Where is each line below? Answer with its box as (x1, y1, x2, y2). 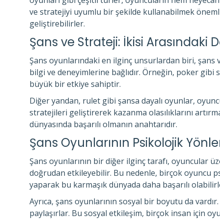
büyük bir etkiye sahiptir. (29, 79, 121, 89)
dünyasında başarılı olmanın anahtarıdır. (29, 119, 177, 130)
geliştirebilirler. (29, 18, 85, 29)
